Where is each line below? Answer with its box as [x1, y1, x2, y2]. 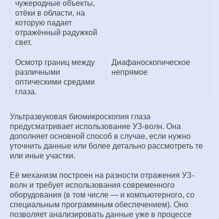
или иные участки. [10, 152, 75, 160]
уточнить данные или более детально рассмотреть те [10, 142, 203, 150]
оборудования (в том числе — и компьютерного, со [10, 191, 195, 199]
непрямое [111, 68, 148, 76]
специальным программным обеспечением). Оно [10, 200, 188, 209]
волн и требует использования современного [10, 181, 175, 189]
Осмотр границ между [15, 58, 95, 66]
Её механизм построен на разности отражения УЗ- [10, 171, 194, 179]
